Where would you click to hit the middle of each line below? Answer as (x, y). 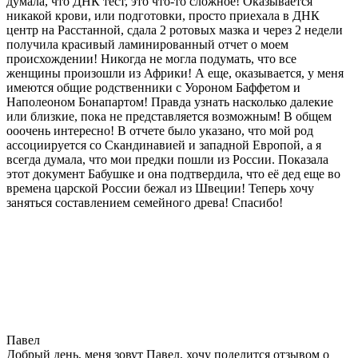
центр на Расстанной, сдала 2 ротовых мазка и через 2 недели (175, 30)
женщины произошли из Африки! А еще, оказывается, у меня (175, 73)
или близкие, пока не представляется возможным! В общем (169, 116)
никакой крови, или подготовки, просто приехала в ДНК (163, 15)
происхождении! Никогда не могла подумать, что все (151, 58)
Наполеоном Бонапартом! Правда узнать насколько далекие (170, 101)
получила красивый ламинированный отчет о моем (147, 44)
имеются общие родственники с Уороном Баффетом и (153, 87)
